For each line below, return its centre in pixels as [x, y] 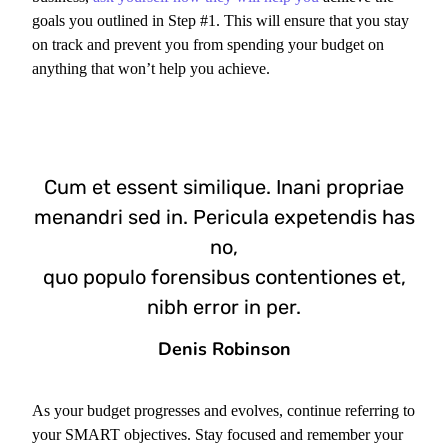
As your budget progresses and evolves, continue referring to [224, 411]
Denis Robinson [224, 349]
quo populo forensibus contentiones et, [224, 277]
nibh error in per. [224, 307]
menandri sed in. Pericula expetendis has [224, 217]
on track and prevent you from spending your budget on [208, 45]
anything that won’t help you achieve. [151, 69]
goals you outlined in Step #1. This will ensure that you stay [221, 21]
